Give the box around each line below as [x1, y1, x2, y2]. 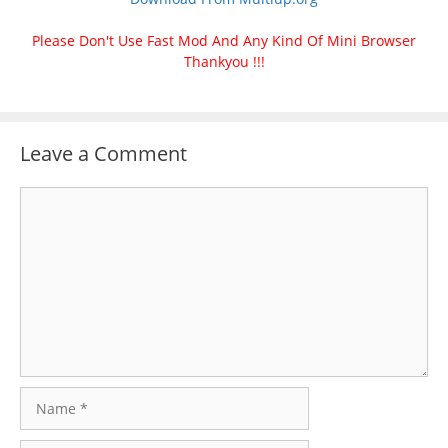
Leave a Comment [20, 140, 187, 168]
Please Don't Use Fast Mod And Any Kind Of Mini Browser [32, 31, 416, 51]
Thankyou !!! [183, 52, 265, 72]
